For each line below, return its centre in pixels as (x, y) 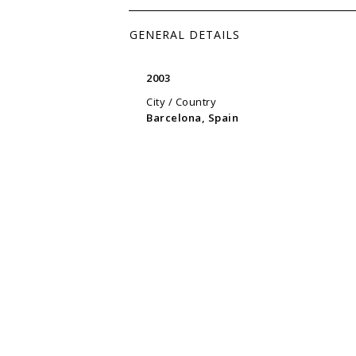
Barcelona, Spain (192, 117)
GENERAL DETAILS (185, 34)
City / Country (181, 101)
